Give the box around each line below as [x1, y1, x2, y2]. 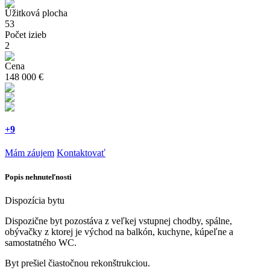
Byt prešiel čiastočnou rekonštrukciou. [5, 257, 150, 268]
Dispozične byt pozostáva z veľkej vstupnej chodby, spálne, [5, 215, 232, 226]
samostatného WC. [5, 237, 77, 248]
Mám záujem [5, 148, 54, 159]
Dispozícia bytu [5, 195, 64, 206]
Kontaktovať [57, 148, 105, 159]
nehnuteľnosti [24, 172, 72, 181]
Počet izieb [5, 29, 46, 40]
